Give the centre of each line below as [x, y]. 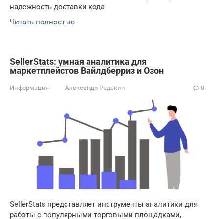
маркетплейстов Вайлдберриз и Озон [87, 70]
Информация [29, 88]
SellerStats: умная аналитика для [78, 61]
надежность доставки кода [57, 7]
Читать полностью [42, 22]
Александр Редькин [95, 88]
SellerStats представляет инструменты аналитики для [104, 205]
